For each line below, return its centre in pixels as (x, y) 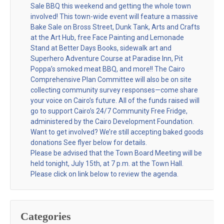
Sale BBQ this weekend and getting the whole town (111, 6)
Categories (46, 216)
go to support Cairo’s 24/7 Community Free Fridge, (109, 111)
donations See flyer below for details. (89, 142)
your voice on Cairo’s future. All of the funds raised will (115, 100)
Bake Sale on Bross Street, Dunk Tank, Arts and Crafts (115, 27)
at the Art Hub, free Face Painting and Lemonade (107, 37)
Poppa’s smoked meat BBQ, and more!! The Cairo (108, 69)
